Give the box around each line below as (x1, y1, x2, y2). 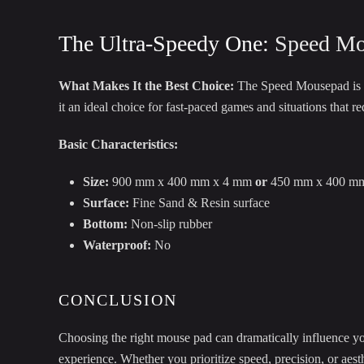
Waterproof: (83, 238, 151, 253)
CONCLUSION (58, 291, 177, 310)
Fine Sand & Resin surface (129, 196, 270, 210)
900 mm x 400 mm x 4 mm (109, 175, 255, 189)
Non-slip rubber (128, 217, 212, 232)
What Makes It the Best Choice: (58, 79, 234, 93)
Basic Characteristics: (58, 137, 178, 152)
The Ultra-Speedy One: (58, 31, 275, 57)
